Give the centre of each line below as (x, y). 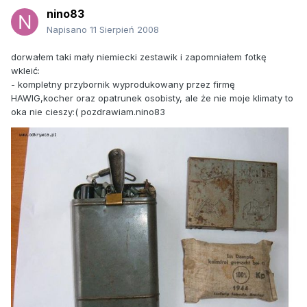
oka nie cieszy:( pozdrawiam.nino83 (88, 112)
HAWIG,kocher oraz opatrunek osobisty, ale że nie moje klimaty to (152, 98)
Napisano (68, 30)
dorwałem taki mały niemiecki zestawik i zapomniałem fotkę (139, 57)
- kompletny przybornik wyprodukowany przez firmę (123, 85)
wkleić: (25, 71)
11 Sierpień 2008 (124, 30)
